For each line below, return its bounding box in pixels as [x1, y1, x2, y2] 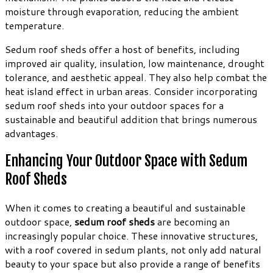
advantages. [5, 126, 58, 140]
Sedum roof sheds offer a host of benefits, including [5, 41, 239, 56]
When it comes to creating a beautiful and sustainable [5, 200, 246, 215]
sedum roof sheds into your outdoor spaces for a [5, 97, 224, 112]
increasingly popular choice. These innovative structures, [5, 229, 258, 243]
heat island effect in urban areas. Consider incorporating [5, 83, 257, 98]
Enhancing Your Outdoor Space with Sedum [5, 152, 247, 171]
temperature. [5, 18, 64, 32]
